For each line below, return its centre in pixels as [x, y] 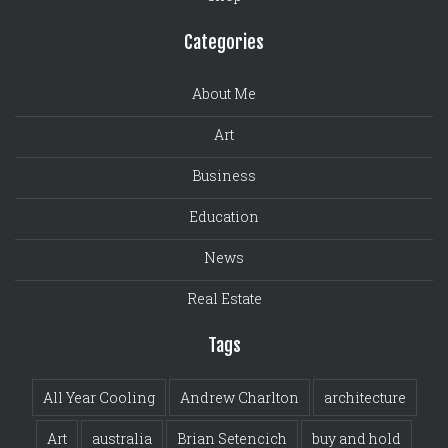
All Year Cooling [98, 397]
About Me [224, 93]
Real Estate [224, 298]
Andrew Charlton [239, 397]
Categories [224, 42]
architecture [364, 397]
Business [224, 175]
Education [224, 216]
